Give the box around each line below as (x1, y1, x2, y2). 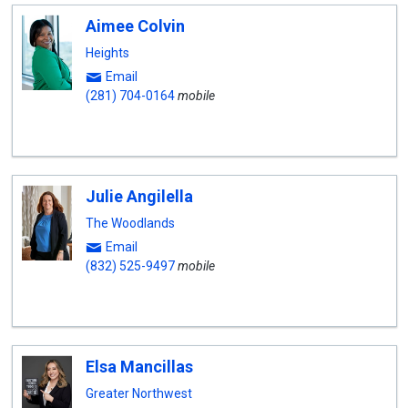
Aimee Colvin (85, 16, 185, 36)
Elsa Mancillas (85, 357, 193, 376)
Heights (85, 46, 129, 60)
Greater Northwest (85, 386, 192, 401)
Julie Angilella (85, 187, 193, 206)
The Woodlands (85, 216, 175, 230)
